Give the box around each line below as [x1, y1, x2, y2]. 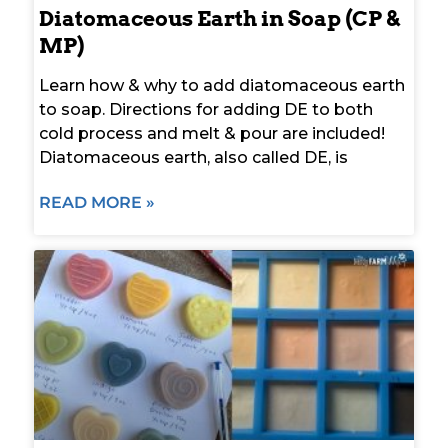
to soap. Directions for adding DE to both [39, 99, 373, 119]
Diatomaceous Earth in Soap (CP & [39, 5, 400, 31]
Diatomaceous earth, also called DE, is [39, 147, 348, 167]
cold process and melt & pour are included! [39, 123, 385, 143]
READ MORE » [39, 192, 155, 212]
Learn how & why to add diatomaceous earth [39, 75, 405, 95]
